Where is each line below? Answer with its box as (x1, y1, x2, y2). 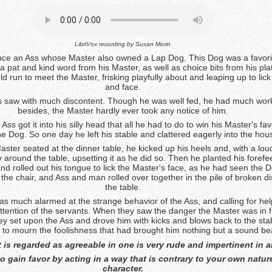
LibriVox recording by (75, 41, 135, 48)
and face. (104, 81, 141, 92)
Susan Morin (135, 41, 171, 48)
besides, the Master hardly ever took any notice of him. (17, 105, 228, 115)
